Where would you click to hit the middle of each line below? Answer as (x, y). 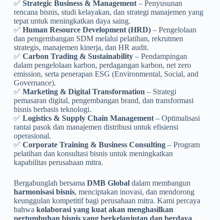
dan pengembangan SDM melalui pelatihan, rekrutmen (98, 38)
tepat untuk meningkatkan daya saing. (72, 21)
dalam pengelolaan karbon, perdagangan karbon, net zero (102, 65)
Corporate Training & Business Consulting (94, 144)
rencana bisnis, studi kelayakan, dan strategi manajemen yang (108, 12)
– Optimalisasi (177, 118)
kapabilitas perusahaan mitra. (58, 162)
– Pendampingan (160, 56)
